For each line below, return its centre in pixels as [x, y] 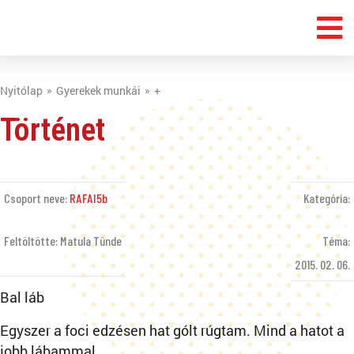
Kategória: [327, 198]
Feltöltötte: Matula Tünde [63, 241]
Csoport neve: [37, 198]
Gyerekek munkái [98, 90]
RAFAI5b [88, 198]
